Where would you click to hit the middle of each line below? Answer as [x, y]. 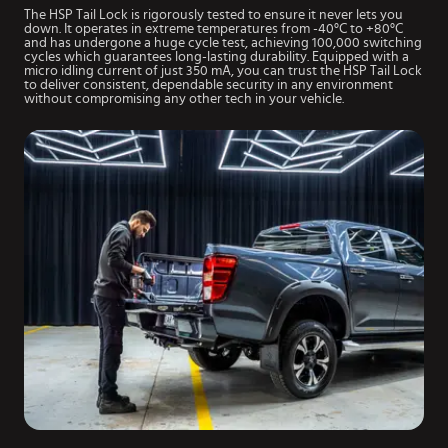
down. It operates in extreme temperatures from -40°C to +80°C [213, 29]
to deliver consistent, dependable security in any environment [208, 85]
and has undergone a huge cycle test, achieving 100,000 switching [223, 43]
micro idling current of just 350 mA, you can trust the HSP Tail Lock [223, 71]
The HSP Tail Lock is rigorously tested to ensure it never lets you [213, 15]
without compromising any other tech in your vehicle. [184, 99]
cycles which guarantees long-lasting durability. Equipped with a [216, 57]
